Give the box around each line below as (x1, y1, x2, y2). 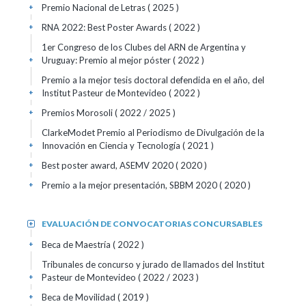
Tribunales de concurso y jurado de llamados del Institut (42, 259, 264, 270)
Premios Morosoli (42, 107, 115, 118)
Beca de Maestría (42, 239, 113, 250)
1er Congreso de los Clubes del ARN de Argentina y (42, 42, 246, 53)
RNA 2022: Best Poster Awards (42, 22, 169, 33)
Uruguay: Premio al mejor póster (42, 55, 173, 66)
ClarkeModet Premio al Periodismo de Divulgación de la (42, 127, 264, 138)
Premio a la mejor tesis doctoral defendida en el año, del (42, 74, 264, 85)
